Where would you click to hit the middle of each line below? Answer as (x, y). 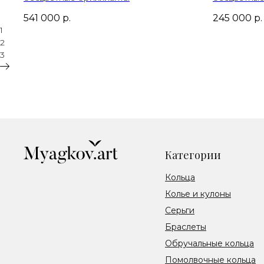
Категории (193, 155)
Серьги (180, 210)
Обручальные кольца (209, 243)
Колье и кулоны (198, 194)
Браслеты (186, 227)
